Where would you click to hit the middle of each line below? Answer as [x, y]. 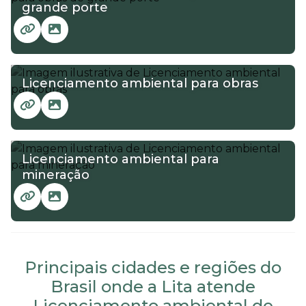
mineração [56, 175]
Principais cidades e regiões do [153, 267]
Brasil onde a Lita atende [153, 286]
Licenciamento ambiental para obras [140, 83]
